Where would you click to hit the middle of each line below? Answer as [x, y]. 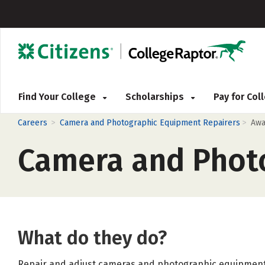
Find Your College [58, 97]
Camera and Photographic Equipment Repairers [150, 123]
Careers [33, 123]
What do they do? [92, 238]
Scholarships [156, 97]
